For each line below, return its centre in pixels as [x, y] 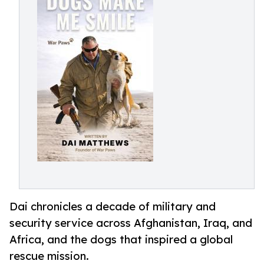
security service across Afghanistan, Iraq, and [131, 223]
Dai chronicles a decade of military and [113, 207]
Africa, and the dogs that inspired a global [121, 240]
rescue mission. [49, 256]
